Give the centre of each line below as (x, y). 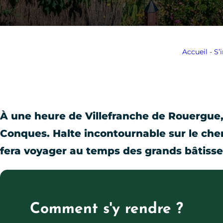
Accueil (195, 52)
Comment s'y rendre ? (107, 209)
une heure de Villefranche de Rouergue (114, 116)
